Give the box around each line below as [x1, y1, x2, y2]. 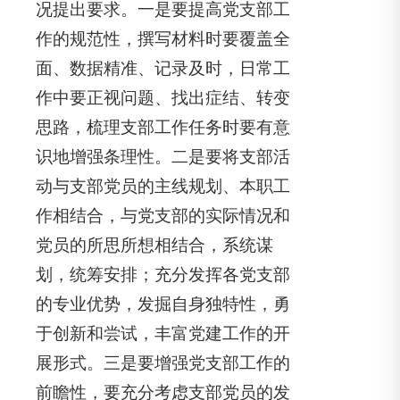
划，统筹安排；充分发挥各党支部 [36, 265, 290, 284]
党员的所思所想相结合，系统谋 [36, 236, 273, 254]
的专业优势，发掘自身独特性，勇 [36, 295, 290, 313]
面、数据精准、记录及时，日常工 [36, 59, 290, 78]
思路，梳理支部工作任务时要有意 [36, 118, 290, 137]
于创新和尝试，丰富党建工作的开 [36, 324, 290, 343]
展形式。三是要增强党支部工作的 [36, 354, 290, 372]
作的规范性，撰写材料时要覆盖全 [36, 29, 290, 48]
